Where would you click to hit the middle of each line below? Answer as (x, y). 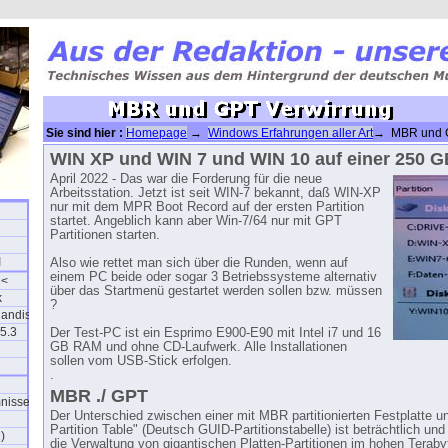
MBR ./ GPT (99, 396)
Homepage (156, 133)
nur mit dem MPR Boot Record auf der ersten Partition (207, 207)
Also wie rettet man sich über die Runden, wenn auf (199, 263)
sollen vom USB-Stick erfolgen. (141, 361)
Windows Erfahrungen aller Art (290, 133)
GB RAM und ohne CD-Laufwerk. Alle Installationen (198, 347)
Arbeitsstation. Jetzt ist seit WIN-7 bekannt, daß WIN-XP (215, 193)
